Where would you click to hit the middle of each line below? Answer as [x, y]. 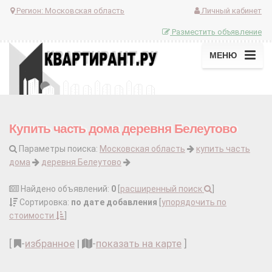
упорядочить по [194, 202]
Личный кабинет [231, 10]
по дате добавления [114, 202]
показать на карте [139, 244]
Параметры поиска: [58, 149]
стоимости [32, 216]
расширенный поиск [162, 189]
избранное [50, 244]
